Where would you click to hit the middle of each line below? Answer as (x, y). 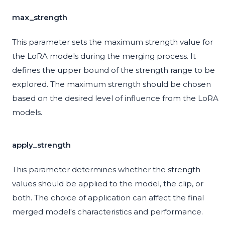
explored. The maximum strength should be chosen (111, 84)
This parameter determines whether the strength (106, 170)
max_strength (40, 18)
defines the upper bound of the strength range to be (114, 70)
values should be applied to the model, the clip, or (108, 184)
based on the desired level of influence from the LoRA (115, 98)
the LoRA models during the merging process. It (104, 56)
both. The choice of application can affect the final (108, 198)
